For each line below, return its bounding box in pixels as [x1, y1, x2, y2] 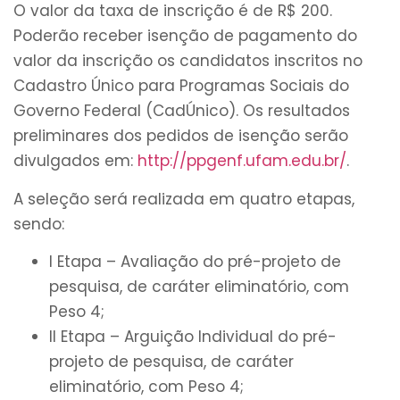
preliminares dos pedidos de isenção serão [13, 125, 348, 147]
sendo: [13, 212, 64, 235]
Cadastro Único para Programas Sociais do [13, 75, 349, 97]
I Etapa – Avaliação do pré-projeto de [49, 251, 341, 273]
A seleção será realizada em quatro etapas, [13, 187, 354, 210]
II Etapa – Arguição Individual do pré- [49, 326, 337, 348]
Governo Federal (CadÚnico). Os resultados [13, 100, 350, 122]
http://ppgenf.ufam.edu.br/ [137, 150, 346, 172]
